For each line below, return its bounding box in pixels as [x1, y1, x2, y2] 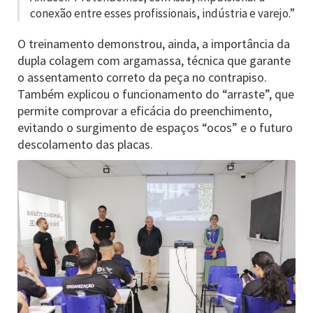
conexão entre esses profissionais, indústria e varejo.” [30, 6, 295, 21]
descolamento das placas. [17, 136, 153, 152]
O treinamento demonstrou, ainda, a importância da [17, 36, 290, 52]
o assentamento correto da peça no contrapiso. [17, 69, 267, 85]
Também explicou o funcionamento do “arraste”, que [17, 86, 294, 102]
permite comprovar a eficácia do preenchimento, [17, 103, 272, 119]
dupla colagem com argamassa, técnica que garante [17, 52, 291, 68]
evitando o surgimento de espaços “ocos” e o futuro [17, 119, 293, 136]
